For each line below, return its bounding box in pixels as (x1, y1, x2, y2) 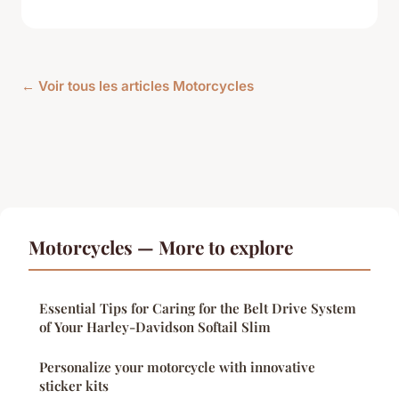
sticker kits (39, 376, 109, 395)
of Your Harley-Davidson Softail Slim (39, 317, 271, 336)
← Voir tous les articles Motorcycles (21, 77, 254, 94)
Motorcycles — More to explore (28, 233, 293, 259)
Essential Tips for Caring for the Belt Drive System (39, 298, 356, 317)
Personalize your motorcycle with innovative (39, 357, 315, 376)
